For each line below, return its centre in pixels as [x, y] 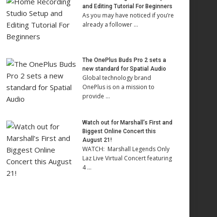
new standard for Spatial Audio [124, 69]
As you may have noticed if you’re [128, 15]
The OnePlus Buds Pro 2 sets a [124, 60]
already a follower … [110, 24]
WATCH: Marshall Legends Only [126, 149]
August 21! [97, 140]
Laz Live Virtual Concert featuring [127, 158]
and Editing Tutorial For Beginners [127, 6]
